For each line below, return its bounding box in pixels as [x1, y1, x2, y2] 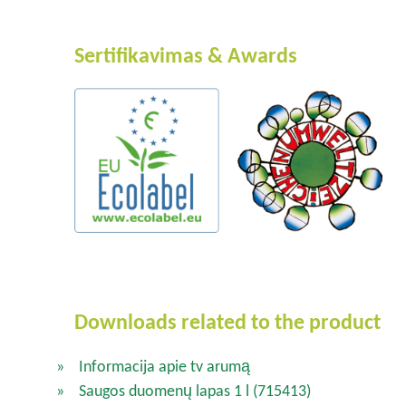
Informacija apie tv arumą [79, 356, 250, 377]
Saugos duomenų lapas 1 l [79, 381, 253, 401]
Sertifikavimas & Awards [74, 41, 297, 68]
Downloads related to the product [74, 308, 381, 335]
